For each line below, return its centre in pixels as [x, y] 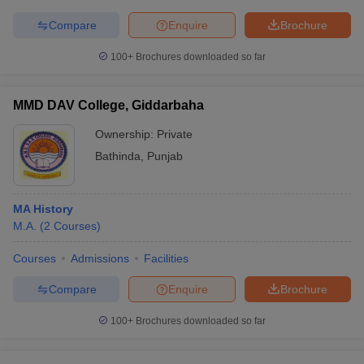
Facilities [166, 258]
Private [175, 134]
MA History [43, 209]
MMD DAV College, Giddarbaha [108, 105]
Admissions [100, 258]
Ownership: [126, 134]
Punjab [165, 156]
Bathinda [118, 156]
